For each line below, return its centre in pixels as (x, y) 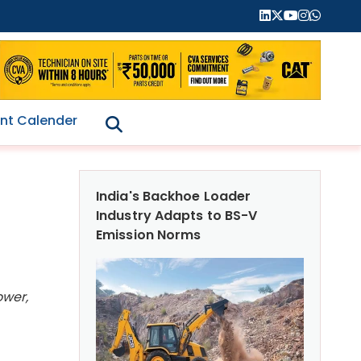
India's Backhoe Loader (174, 196)
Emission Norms (149, 234)
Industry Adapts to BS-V (177, 215)
